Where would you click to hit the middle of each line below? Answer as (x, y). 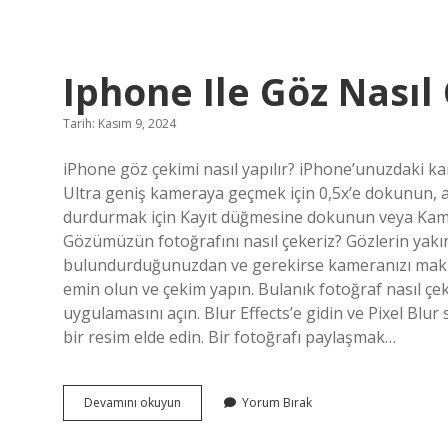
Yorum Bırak (277, 402)
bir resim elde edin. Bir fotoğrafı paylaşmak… (229, 337)
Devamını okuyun (132, 402)
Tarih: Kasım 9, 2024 (119, 123)
